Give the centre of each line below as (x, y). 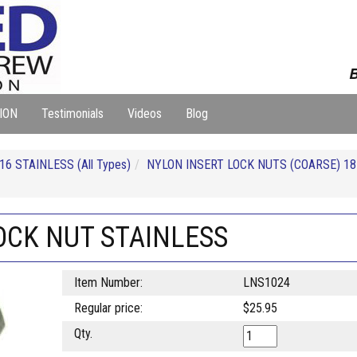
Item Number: (108, 282)
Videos (145, 114)
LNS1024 (266, 282)
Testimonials (73, 114)
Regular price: (108, 308)
